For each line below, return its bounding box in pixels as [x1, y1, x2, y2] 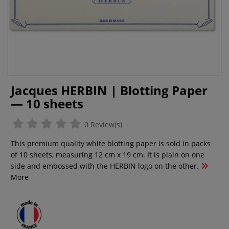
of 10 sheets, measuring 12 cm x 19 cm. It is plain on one [11, 150, 204, 159]
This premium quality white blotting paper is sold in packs [11, 139, 211, 148]
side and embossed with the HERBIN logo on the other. [11, 161, 199, 171]
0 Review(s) [82, 120, 122, 129]
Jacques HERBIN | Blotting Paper [11, 82, 208, 99]
